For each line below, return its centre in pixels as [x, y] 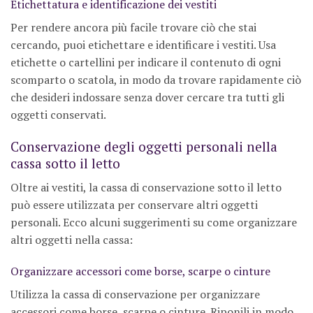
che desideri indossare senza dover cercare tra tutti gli [147, 97]
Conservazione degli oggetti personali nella [144, 146]
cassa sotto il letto [65, 163]
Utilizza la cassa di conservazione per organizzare [135, 294]
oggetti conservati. [58, 115]
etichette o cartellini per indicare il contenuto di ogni [146, 63]
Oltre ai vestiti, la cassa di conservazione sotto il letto [146, 187]
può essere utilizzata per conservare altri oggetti [134, 204]
